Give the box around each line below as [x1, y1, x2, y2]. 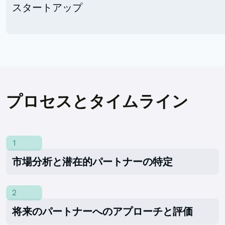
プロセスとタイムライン [6, 91, 188, 113]
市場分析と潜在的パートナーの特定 [12, 155, 173, 168]
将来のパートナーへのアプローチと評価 [12, 205, 193, 218]
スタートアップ [12, 1, 82, 15]
